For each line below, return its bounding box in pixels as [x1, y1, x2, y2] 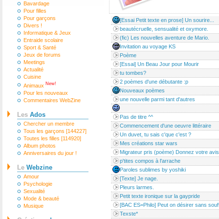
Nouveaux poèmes [119, 88, 165, 93]
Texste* [119, 211, 138, 217]
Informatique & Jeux [23, 30, 71, 36]
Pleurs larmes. [119, 184, 154, 190]
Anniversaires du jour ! [23, 150, 77, 156]
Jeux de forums [23, 52, 61, 58]
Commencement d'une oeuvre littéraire [119, 123, 211, 129]
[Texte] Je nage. [119, 175, 158, 181]
